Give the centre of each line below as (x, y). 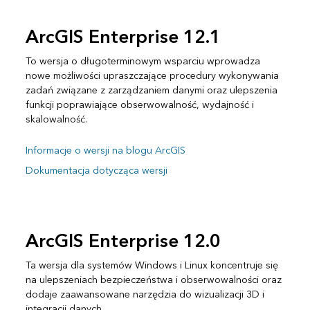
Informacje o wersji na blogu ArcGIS (105, 151)
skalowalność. (56, 120)
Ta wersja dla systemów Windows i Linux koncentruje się (152, 266)
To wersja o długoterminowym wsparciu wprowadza (143, 62)
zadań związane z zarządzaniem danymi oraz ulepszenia (151, 91)
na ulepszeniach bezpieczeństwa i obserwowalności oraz (153, 280)
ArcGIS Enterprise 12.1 (123, 38)
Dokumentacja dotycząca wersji (96, 171)
